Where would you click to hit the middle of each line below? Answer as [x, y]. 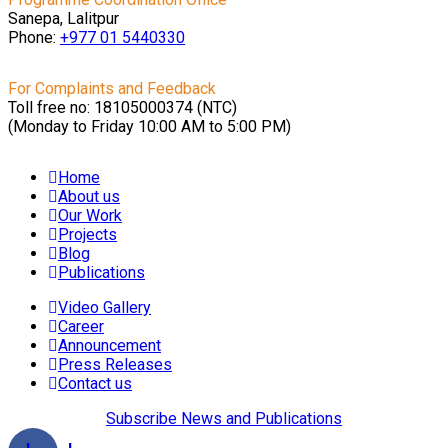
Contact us [95, 384]
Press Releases [115, 365]
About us [89, 197]
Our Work [90, 216]
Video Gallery [104, 308]
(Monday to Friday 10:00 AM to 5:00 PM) [149, 127]
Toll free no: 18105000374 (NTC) [122, 108]
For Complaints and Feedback [112, 89]
